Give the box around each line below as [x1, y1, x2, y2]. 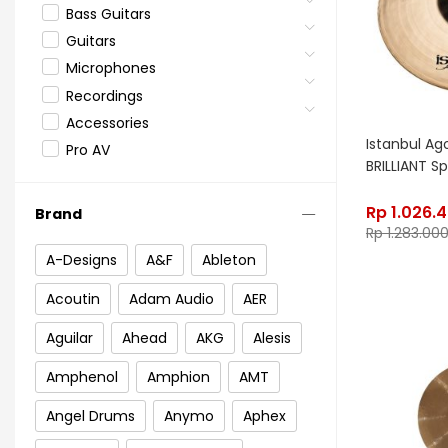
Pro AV [66, 139, 110, 160]
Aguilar [46, 327, 93, 348]
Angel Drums [46, 405, 135, 426]
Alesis [253, 327, 291, 348]
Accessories [66, 112, 149, 133]
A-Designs [46, 249, 117, 270]
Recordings [66, 85, 143, 106]
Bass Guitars [66, 4, 151, 25]
